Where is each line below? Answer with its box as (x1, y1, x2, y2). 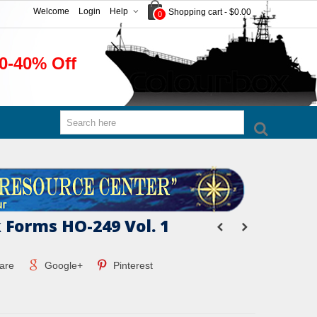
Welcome (33, 6, 69, 16)
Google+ (41, 260, 83, 271)
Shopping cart (168, 6, 222, 17)
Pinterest (110, 260, 154, 271)
